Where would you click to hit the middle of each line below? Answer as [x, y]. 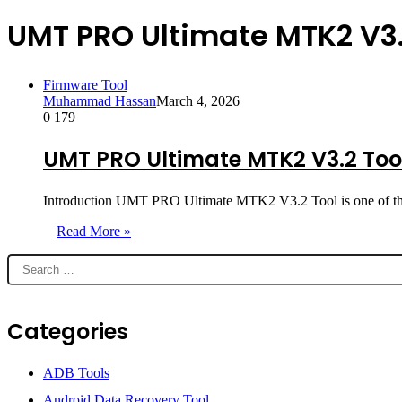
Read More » [94, 231]
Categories [68, 331]
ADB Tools [76, 372]
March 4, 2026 [198, 100]
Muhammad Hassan [100, 100]
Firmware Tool [85, 84]
